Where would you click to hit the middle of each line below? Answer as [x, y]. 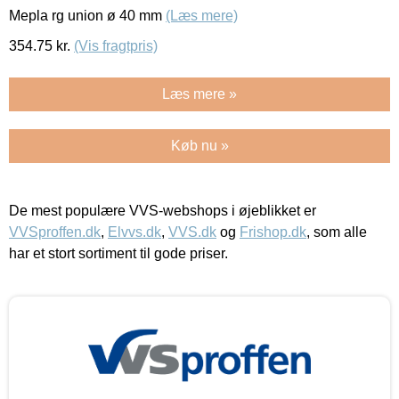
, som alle [337, 232]
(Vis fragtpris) [116, 45]
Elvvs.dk [134, 232]
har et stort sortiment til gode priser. [118, 253]
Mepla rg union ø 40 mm [87, 15]
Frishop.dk [273, 232]
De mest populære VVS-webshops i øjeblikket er [163, 210]
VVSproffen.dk [55, 232]
